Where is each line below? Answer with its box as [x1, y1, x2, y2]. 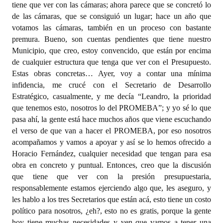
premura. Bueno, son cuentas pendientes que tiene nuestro [12, 35, 211, 43]
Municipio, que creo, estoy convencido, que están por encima [12, 46, 211, 55]
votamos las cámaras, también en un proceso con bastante [12, 23, 211, 32]
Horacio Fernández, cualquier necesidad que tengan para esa [12, 149, 211, 158]
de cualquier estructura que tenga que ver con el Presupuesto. [12, 58, 211, 66]
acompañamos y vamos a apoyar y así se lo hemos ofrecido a [12, 138, 211, 146]
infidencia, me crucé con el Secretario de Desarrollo [12, 81, 211, 89]
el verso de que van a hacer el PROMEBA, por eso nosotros [12, 126, 211, 135]
